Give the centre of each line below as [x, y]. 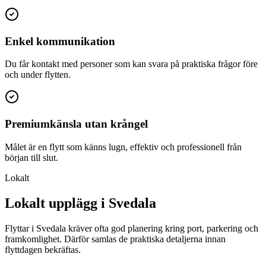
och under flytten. [38, 75]
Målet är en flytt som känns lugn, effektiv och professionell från [123, 147]
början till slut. [31, 157]
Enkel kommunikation [60, 41]
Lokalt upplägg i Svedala [80, 203]
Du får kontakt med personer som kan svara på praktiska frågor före [131, 64]
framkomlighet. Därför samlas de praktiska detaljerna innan [115, 239]
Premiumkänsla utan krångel [76, 124]
